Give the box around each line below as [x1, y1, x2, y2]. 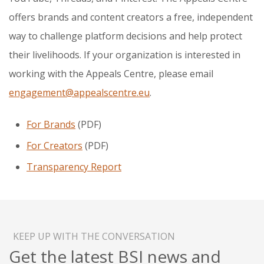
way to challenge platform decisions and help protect [9, 29, 242, 42]
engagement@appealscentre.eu [9, 85, 150, 99]
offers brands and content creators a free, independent [9, 10, 253, 24]
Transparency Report [27, 160, 121, 173]
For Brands [27, 117, 75, 131]
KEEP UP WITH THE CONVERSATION [13, 229, 175, 243]
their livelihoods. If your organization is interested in [9, 48, 240, 61]
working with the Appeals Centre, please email [9, 67, 213, 80]
